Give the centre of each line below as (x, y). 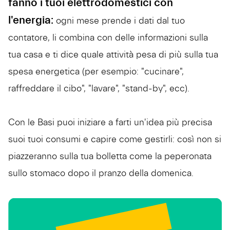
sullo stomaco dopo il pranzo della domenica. (102, 173)
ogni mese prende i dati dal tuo (119, 21)
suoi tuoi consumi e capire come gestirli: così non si (115, 139)
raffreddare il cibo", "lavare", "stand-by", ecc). (99, 88)
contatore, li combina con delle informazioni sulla (108, 37)
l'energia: (31, 20)
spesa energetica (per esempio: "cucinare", (96, 71)
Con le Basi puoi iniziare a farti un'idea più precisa (110, 122)
